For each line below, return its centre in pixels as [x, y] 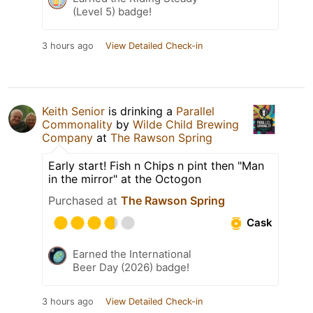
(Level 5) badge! [112, 11]
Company [67, 137]
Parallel [195, 111]
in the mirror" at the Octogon [125, 179]
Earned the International [132, 254]
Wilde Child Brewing [186, 124]
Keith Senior [73, 111]
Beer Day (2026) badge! [131, 267]
